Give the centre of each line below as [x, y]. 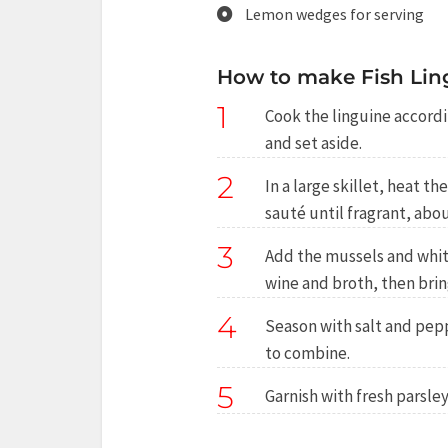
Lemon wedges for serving [334, 14]
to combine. [307, 353]
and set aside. [313, 143]
